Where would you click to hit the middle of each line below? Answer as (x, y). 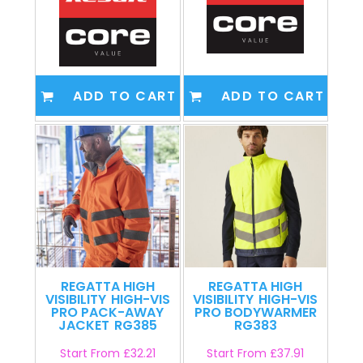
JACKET (83, 326)
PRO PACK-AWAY (108, 313)
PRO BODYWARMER (255, 313)
